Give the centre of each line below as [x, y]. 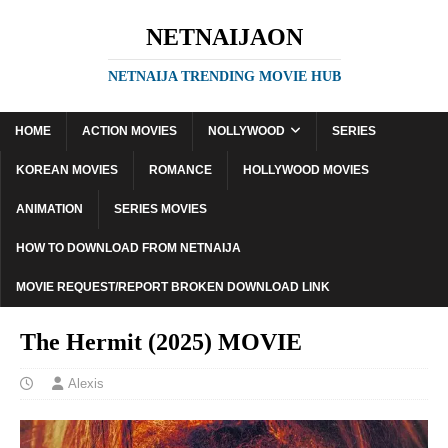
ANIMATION [49, 209]
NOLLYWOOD [246, 131]
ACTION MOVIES [129, 131]
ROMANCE [180, 170]
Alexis [86, 383]
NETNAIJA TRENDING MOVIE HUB [224, 76]
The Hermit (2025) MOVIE [161, 342]
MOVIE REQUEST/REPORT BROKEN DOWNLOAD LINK [173, 287]
